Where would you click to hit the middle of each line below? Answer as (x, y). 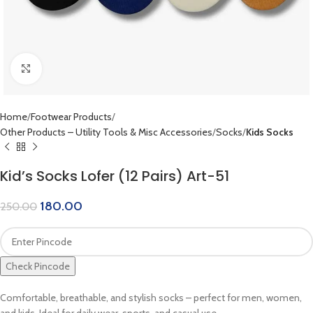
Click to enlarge (72, 68)
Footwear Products (71, 117)
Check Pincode (38, 266)
